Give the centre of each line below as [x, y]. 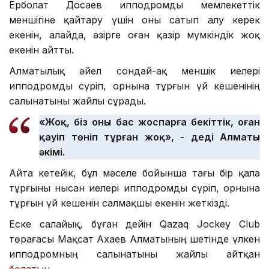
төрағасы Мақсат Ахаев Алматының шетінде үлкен [134, 239]
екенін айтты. [41, 50]
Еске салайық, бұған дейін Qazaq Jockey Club [134, 224]
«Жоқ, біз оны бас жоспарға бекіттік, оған [150, 122]
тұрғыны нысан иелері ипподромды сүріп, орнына [134, 188]
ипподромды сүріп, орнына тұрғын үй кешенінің [134, 86]
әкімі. [52, 152]
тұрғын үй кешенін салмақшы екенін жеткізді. [119, 203]
